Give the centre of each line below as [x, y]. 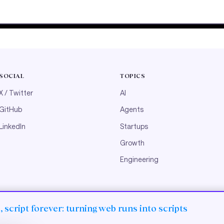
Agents [132, 109]
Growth [132, 142]
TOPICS [133, 76]
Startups [134, 126]
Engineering [139, 159]
